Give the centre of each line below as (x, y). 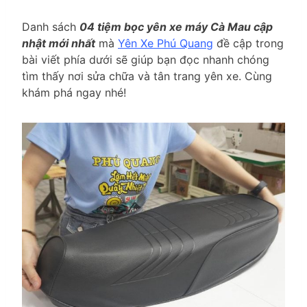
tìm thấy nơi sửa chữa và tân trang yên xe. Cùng (147, 76)
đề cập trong (248, 44)
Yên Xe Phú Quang (165, 44)
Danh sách (51, 27)
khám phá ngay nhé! (74, 93)
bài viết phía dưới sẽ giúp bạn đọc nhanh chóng (146, 60)
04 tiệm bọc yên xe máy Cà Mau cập (176, 27)
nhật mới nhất (59, 44)
